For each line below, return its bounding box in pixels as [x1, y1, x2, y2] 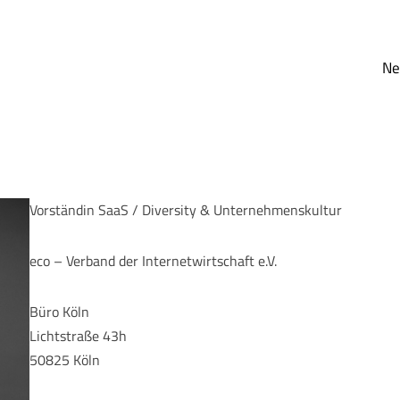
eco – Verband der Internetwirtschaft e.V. [29, 250, 278, 271]
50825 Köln [29, 349, 101, 371]
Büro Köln [29, 301, 90, 322]
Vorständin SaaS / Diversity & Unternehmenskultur [29, 199, 343, 221]
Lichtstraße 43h [29, 325, 128, 346]
